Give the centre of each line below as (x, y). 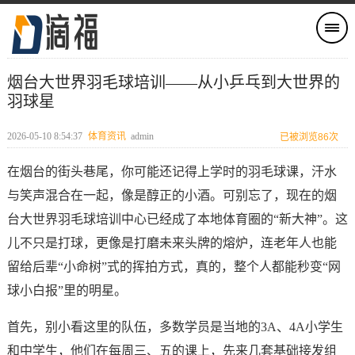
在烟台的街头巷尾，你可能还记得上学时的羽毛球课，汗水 (172, 172)
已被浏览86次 (309, 137)
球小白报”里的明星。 (67, 290)
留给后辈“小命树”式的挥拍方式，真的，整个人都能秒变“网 (174, 267)
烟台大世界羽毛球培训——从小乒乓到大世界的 (173, 82)
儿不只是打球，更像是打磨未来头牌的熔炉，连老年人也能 (172, 243)
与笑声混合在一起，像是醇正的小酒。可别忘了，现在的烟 (172, 195)
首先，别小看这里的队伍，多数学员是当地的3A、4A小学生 (175, 327)
